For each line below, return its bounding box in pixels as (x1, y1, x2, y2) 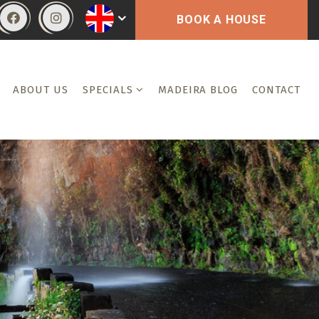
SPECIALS (83, 83, 133, 96)
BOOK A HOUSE (177, 13, 266, 26)
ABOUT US (13, 83, 69, 96)
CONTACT (252, 83, 300, 96)
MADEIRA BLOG (157, 83, 239, 96)
